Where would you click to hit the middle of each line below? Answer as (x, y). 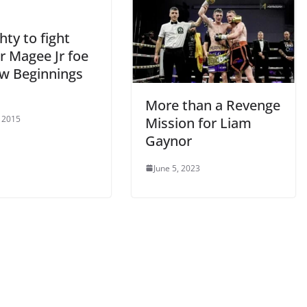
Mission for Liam (198, 123)
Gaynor (169, 140)
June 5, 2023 (177, 168)
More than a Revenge (213, 105)
